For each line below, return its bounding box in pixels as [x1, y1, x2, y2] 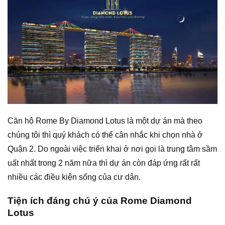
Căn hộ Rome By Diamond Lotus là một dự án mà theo [8, 117, 202, 126]
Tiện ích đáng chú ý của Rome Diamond [8, 195, 192, 206]
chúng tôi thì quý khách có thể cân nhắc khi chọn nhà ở [8, 131, 203, 140]
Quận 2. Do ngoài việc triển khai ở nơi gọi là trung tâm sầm [8, 145, 217, 154]
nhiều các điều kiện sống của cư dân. [8, 173, 141, 182]
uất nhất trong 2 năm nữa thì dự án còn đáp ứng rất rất [8, 159, 200, 168]
